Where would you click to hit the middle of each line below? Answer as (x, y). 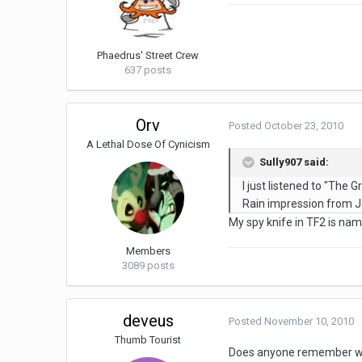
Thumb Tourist (148, 340)
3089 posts (148, 266)
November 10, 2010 (309, 322)
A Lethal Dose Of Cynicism (148, 145)
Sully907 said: (293, 162)
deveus (148, 321)
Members (148, 251)
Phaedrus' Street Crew (148, 56)
